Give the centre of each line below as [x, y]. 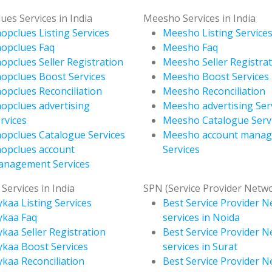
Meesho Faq [190, 47]
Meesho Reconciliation [214, 91]
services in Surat [200, 246]
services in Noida [201, 217]
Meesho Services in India [199, 18]
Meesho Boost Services [216, 76]
